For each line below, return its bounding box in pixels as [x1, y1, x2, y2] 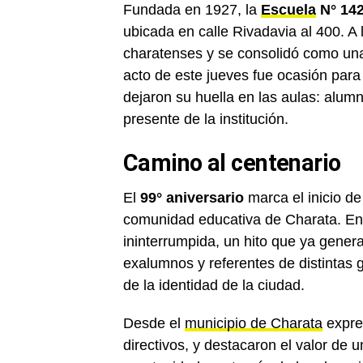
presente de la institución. [123, 111, 288, 128]
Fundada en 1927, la [123, 2, 261, 19]
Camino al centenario [123, 149, 341, 177]
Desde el [123, 315, 185, 332]
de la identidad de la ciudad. [123, 277, 305, 294]
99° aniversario [136, 190, 244, 207]
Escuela [261, 2, 316, 19]
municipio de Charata [185, 315, 322, 332]
